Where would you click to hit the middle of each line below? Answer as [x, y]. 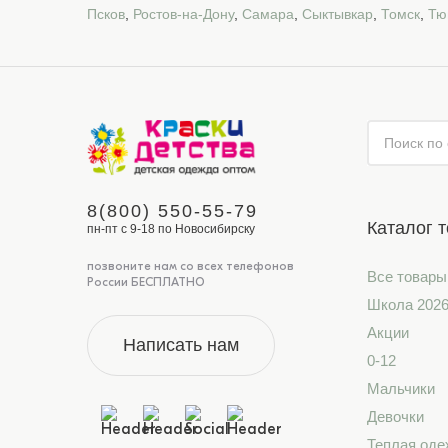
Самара [268, 14]
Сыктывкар [337, 14]
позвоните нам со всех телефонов [190, 266]
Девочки [395, 416]
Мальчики [400, 388]
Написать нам [181, 345]
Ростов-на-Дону [183, 14]
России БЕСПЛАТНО [146, 282]
